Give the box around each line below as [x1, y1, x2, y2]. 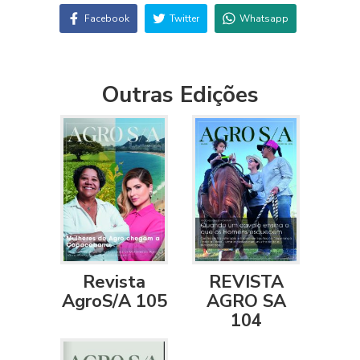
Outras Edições [101, 79, 259, 110]
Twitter [170, 11, 199, 25]
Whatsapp [239, 11, 288, 25]
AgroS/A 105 [61, 288, 167, 313]
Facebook [84, 11, 129, 25]
